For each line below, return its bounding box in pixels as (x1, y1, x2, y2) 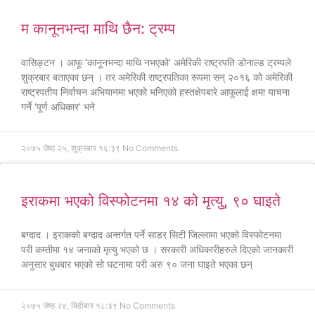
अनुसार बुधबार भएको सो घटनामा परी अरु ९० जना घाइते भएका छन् (21, 258, 252, 270)
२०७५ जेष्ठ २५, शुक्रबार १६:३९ (21, 143, 122, 153)
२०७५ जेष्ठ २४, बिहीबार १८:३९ (21, 300, 120, 311)
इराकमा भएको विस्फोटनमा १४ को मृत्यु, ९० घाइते (21, 192, 281, 210)
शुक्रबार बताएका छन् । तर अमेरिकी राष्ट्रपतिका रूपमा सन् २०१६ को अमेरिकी (21, 71, 292, 83)
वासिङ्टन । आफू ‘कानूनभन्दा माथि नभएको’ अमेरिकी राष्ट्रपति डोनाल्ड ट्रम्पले (21, 56, 291, 68)
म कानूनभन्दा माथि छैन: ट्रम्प (21, 20, 175, 37)
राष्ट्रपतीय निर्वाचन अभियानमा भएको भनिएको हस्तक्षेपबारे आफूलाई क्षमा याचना (21, 86, 290, 98)
